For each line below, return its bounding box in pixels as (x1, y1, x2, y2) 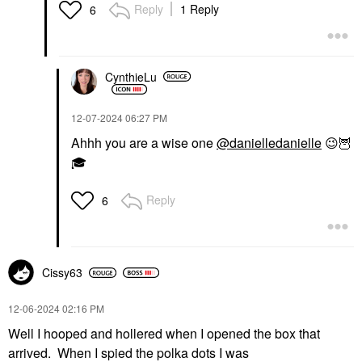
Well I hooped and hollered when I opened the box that (8, 324, 320, 343)
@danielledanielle (217, 133, 322, 152)
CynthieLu (105, 68, 157, 85)
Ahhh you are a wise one (71, 133, 217, 152)
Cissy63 (42, 264, 82, 280)
